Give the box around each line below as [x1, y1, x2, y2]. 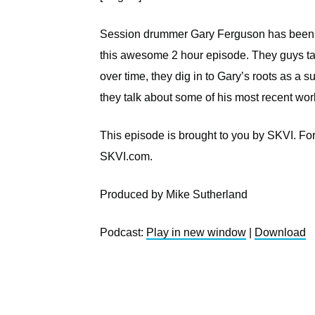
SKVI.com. [100, 150, 153, 162]
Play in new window [146, 226, 246, 238]
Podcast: [100, 226, 146, 238]
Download [255, 226, 306, 238]
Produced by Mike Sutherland [100, 188, 247, 200]
